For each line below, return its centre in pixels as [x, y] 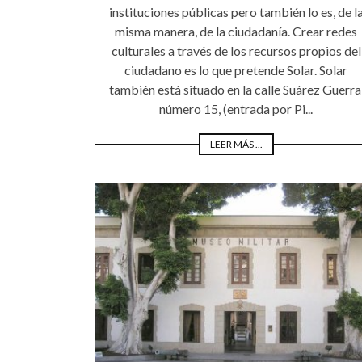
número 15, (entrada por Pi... [236, 109]
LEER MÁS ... [236, 145]
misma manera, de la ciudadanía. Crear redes [236, 32]
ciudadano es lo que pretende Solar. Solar [236, 70]
